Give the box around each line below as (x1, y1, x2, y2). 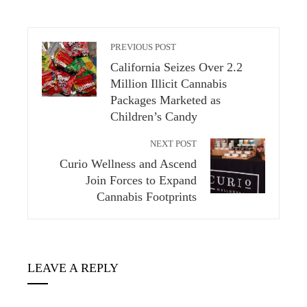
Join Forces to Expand (86, 173, 197, 188)
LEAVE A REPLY (27, 261, 119, 275)
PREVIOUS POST (110, 42, 176, 53)
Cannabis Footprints (97, 190, 197, 204)
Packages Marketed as (110, 93, 221, 108)
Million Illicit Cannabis (110, 77, 227, 91)
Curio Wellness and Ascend (60, 157, 197, 171)
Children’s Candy (110, 110, 197, 124)
